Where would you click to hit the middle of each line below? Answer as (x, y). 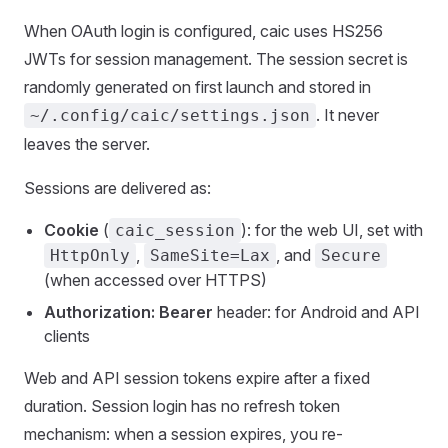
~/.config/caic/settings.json (170, 115)
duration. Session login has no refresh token (182, 406)
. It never (347, 115)
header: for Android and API (316, 312)
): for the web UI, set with (332, 230)
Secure (351, 255)
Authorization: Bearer (128, 312)
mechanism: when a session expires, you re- (183, 434)
